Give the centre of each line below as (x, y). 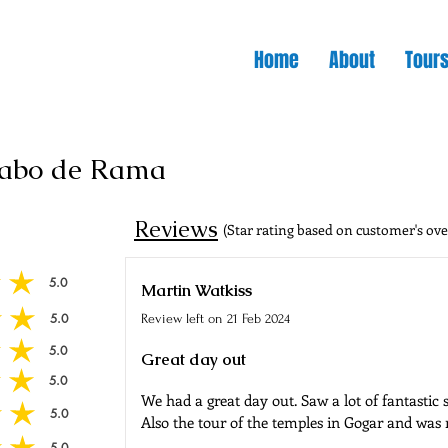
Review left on (181, 318)
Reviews (176, 229)
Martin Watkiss (196, 290)
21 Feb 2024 (258, 318)
